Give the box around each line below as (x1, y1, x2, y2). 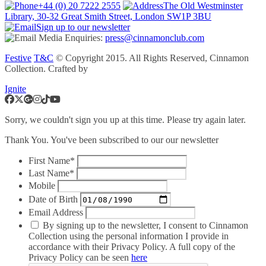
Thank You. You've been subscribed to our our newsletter (5, 135, 218, 145)
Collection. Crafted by (5, 64, 88, 74)
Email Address (28, 207, 83, 218)
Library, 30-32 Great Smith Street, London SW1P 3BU (5, 11, 211, 22)
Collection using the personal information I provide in (28, 231, 229, 242)
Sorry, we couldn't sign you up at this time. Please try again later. (5, 115, 246, 125)
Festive (5, 53, 31, 64)
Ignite (5, 84, 26, 94)
